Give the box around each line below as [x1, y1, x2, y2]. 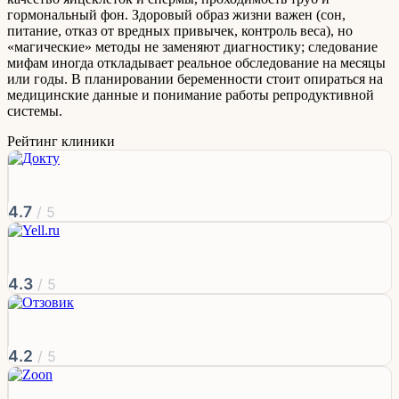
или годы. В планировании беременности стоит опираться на [7, 71, 383, 87]
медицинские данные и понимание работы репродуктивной [7, 87, 374, 103]
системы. [7, 103, 62, 119]
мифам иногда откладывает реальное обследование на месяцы [7, 55, 386, 71]
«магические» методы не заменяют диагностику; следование [7, 39, 378, 55]
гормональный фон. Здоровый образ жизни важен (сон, [7, 7, 346, 23]
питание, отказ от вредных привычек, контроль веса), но [7, 23, 353, 39]
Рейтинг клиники [7, 134, 115, 150]
